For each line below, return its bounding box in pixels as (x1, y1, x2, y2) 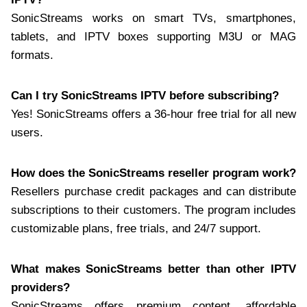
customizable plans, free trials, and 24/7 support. (11, 221, 261, 235)
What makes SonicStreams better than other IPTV (11, 262, 296, 275)
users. (11, 125, 43, 139)
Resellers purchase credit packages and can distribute (11, 184, 296, 198)
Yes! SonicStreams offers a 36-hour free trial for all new (11, 107, 296, 121)
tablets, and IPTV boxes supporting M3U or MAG (11, 29, 296, 43)
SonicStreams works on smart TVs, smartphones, (11, 11, 296, 25)
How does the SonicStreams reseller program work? (11, 166, 296, 180)
